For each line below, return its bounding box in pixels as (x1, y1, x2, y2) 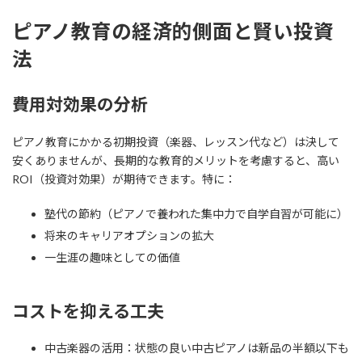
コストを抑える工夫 (12, 301, 164, 322)
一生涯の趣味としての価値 (44, 250, 180, 265)
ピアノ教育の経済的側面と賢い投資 (12, 19, 334, 43)
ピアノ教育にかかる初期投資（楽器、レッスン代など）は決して (12, 135, 339, 149)
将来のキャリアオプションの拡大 (44, 229, 214, 243)
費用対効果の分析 (12, 94, 148, 115)
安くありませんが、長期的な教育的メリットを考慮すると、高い (12, 154, 339, 168)
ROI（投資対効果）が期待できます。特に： (12, 172, 236, 187)
